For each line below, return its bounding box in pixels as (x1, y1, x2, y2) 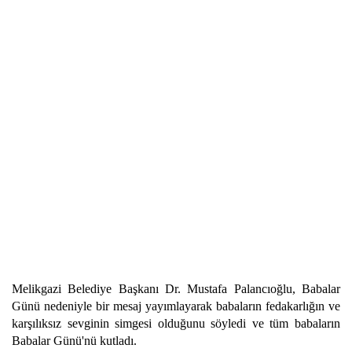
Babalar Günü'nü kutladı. (12, 334, 137, 347)
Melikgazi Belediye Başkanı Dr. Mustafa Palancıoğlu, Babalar (12, 282, 340, 295)
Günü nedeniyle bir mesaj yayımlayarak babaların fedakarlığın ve (12, 299, 340, 313)
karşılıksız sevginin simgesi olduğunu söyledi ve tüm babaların (12, 317, 340, 330)
